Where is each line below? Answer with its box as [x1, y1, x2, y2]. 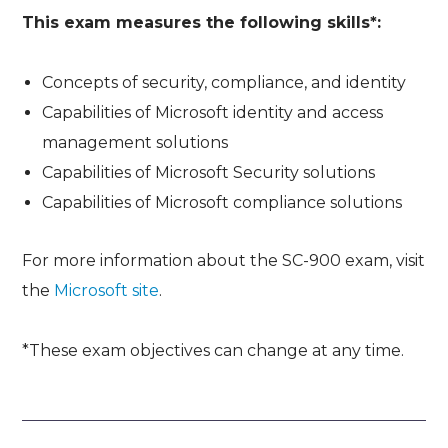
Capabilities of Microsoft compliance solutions [42, 193, 403, 213]
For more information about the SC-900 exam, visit [22, 251, 426, 271]
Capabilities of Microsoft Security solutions [42, 163, 376, 183]
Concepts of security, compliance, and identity [42, 73, 407, 93]
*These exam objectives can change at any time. [22, 341, 405, 361]
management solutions [42, 133, 229, 153]
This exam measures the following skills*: [22, 13, 382, 33]
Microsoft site [54, 281, 160, 301]
